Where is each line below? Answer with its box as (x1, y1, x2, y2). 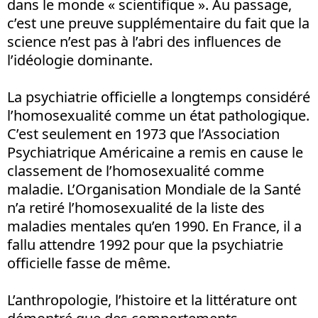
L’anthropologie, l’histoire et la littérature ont (7, 290, 297, 309)
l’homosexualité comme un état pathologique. (7, 105, 309, 125)
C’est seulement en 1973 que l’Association (7, 124, 280, 143)
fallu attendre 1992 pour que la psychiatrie (7, 234, 283, 254)
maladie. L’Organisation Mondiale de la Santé (7, 179, 301, 199)
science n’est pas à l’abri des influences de (7, 31, 281, 51)
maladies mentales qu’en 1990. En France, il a (7, 216, 302, 236)
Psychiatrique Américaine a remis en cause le (7, 142, 303, 162)
